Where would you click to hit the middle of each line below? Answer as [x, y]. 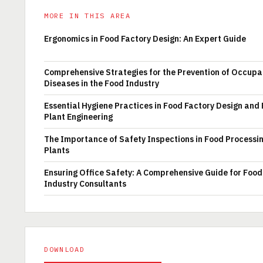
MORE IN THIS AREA [87, 16]
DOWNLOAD [65, 249]
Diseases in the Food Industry [102, 83]
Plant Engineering [78, 117]
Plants [57, 150]
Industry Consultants [85, 184]
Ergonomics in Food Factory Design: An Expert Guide [145, 39]
